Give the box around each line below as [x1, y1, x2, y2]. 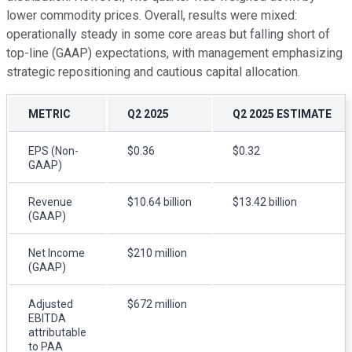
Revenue [28, 195, 72, 208]
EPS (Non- [28, 144, 79, 157]
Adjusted [28, 297, 73, 310]
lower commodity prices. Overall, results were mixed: [6, 7, 297, 23]
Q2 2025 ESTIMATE [233, 107, 332, 120]
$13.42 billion [233, 195, 297, 208]
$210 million [127, 246, 187, 259]
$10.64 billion [127, 195, 192, 208]
